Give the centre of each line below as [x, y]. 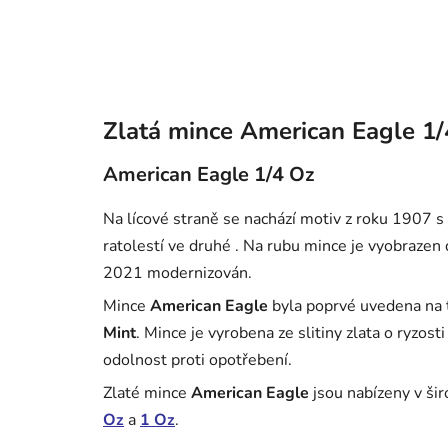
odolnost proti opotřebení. [199, 359]
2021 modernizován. [177, 272]
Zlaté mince [147, 392]
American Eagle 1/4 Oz [208, 174]
